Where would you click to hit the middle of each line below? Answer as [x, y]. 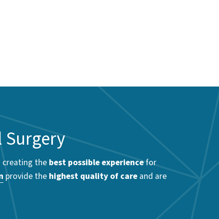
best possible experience [96, 162]
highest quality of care [93, 176]
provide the [26, 176]
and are [152, 176]
